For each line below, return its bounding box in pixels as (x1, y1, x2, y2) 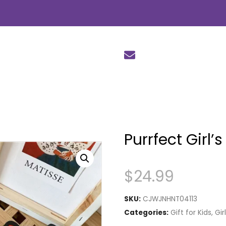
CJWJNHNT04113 (143, 194, 197, 204)
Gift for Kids (171, 207, 211, 217)
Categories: (124, 207, 168, 217)
